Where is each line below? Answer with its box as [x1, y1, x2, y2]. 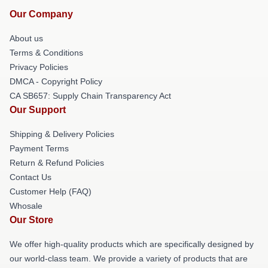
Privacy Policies [10, 62, 68, 72]
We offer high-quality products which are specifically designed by [10, 239, 254, 249]
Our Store [10, 214, 53, 225]
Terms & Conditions [10, 47, 83, 57]
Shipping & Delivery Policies [10, 129, 114, 139]
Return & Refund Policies [10, 157, 104, 167]
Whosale [10, 200, 42, 211]
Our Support [10, 104, 66, 115]
